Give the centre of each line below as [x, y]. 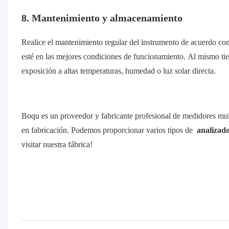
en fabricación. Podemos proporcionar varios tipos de [108, 130]
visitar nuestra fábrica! [57, 145]
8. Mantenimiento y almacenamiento [102, 18]
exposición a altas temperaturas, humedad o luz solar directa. [118, 71]
